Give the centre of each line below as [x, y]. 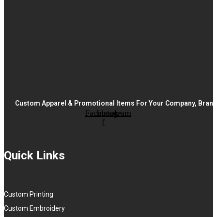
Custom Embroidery [34, 209]
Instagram [114, 113]
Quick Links [34, 156]
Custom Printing [29, 194]
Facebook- [103, 113]
